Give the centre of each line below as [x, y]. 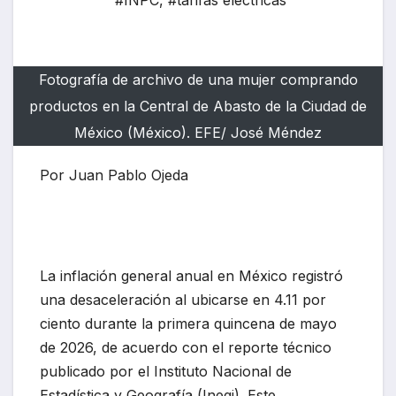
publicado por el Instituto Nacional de [166, 372]
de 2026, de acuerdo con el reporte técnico [186, 348]
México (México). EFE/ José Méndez [198, 133]
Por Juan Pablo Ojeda [114, 175]
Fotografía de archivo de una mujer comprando [198, 80]
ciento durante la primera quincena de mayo [188, 324]
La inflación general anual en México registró [191, 276]
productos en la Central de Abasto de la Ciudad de [198, 107]
